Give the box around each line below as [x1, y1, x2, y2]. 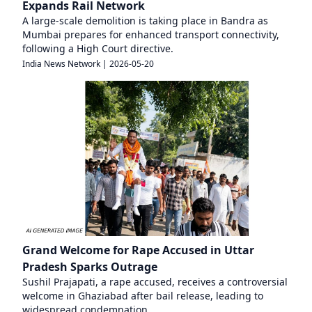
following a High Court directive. [22, 41, 173, 55]
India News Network [22, 57, 100, 70]
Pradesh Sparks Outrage [22, 258, 157, 274]
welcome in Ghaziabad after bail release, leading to [22, 288, 263, 302]
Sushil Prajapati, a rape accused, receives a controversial [22, 274, 288, 288]
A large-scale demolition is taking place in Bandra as [22, 13, 268, 27]
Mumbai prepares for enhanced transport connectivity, [22, 27, 279, 41]
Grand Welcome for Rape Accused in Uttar [22, 242, 254, 258]
